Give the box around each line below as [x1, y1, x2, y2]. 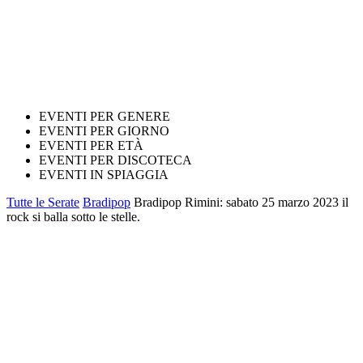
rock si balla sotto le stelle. [6, 210, 140, 224]
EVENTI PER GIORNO [39, 124, 169, 138]
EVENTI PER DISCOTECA [39, 153, 192, 167]
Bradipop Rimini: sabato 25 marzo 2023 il [134, 195, 348, 209]
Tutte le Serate [6, 195, 79, 209]
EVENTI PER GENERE [39, 109, 170, 123]
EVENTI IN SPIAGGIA [39, 168, 169, 181]
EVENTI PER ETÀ [39, 139, 143, 152]
